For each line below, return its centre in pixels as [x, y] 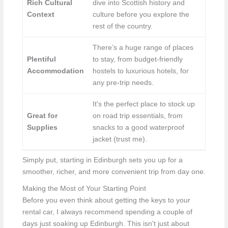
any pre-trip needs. [123, 83]
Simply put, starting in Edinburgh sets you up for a [102, 160]
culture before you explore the [141, 15]
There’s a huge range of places [143, 48]
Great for [42, 116]
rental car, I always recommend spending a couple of [107, 212]
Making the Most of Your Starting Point [84, 188]
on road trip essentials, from [138, 116]
